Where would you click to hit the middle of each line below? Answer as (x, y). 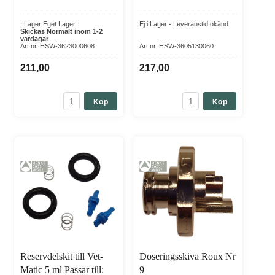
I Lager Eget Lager (48, 24)
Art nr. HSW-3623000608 (57, 46)
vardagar (34, 39)
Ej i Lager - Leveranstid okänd (184, 24)
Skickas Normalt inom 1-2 (61, 32)
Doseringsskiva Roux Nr (188, 257)
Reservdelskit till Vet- (62, 257)
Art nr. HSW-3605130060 (176, 46)
